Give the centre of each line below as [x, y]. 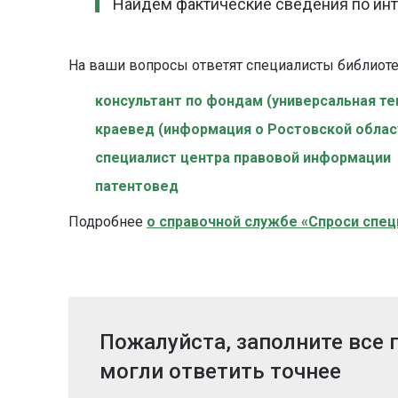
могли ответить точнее [220, 372]
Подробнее [107, 222]
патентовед [137, 187]
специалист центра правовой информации [243, 158]
